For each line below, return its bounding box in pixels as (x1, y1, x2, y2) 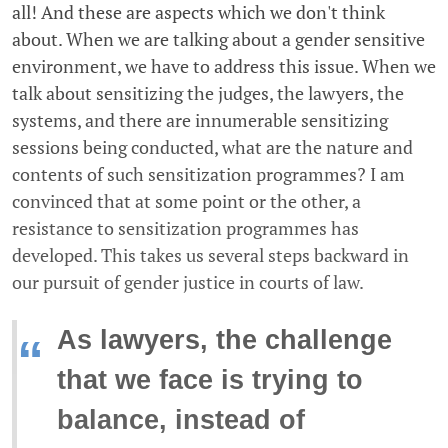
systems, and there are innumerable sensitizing (12, 107, 388, 132)
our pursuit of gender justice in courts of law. (12, 269, 364, 294)
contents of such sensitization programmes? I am (12, 161, 405, 186)
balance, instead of (57, 404, 305, 435)
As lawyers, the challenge (57, 324, 392, 355)
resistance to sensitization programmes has (12, 215, 359, 240)
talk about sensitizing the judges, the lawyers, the (12, 80, 404, 105)
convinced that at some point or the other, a (12, 188, 361, 213)
